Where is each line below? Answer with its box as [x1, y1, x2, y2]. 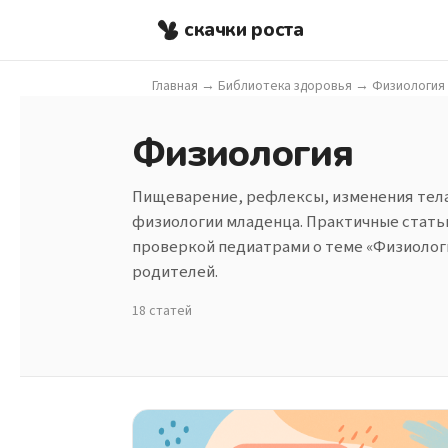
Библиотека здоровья [218, 75, 352, 95]
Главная [152, 75, 198, 95]
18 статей [132, 300, 192, 321]
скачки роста [184, 16, 304, 43]
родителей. [132, 259, 218, 284]
